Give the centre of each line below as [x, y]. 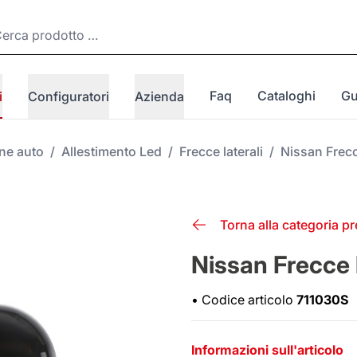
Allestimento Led [112, 151]
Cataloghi [287, 96]
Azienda [160, 96]
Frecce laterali [221, 151]
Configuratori [69, 96]
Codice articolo [249, 300]
